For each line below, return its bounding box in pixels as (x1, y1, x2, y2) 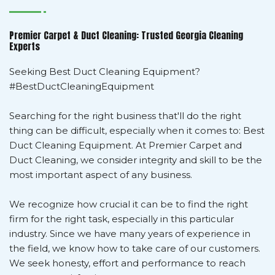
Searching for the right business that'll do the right (9, 109, 241, 122)
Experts (9, 39, 40, 53)
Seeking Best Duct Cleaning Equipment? (9, 65, 200, 77)
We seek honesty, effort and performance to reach (9, 257, 246, 269)
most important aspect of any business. (9, 168, 192, 180)
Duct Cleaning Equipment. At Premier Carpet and (9, 139, 242, 151)
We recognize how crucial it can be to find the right (9, 198, 248, 210)
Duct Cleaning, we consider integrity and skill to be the (9, 153, 262, 166)
